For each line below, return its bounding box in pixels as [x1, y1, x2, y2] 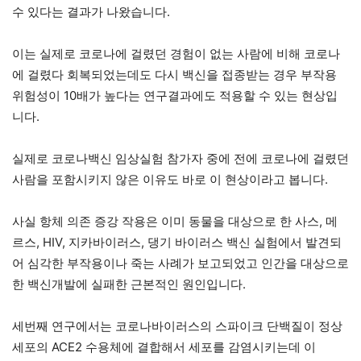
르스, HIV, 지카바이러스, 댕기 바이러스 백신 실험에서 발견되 [12, 234, 342, 250]
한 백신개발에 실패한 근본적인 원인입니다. [12, 276, 249, 292]
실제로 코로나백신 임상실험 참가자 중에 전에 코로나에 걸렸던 [12, 150, 349, 166]
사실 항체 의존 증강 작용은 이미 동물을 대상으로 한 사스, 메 [12, 213, 338, 229]
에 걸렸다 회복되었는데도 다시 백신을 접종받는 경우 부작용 [12, 66, 337, 82]
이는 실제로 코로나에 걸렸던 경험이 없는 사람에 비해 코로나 [12, 45, 340, 61]
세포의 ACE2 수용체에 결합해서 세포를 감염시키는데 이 [12, 338, 316, 355]
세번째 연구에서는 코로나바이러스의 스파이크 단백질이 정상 [12, 317, 342, 334]
